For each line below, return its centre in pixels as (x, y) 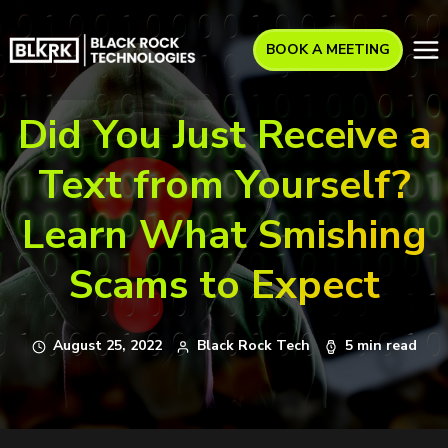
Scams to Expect (224, 285)
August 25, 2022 (107, 346)
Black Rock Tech (253, 346)
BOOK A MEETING (328, 49)
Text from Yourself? (224, 185)
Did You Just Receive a (224, 135)
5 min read (380, 346)
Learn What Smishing (224, 235)
